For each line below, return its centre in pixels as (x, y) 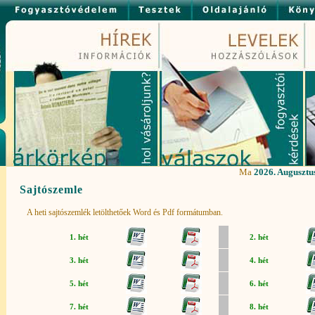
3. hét (79, 261)
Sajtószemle (52, 190)
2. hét (259, 237)
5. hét (79, 284)
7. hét (79, 307)
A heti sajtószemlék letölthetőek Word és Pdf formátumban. (125, 213)
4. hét (259, 261)
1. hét (79, 237)
